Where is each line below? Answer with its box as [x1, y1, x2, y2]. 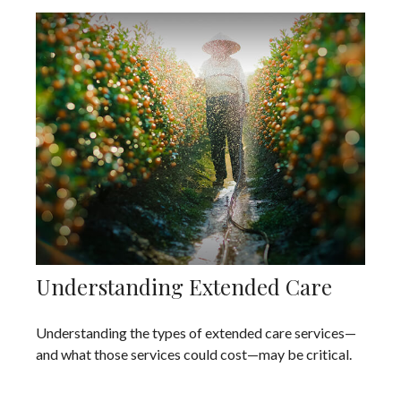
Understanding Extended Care [36, 272, 332, 302]
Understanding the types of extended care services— [36, 324, 356, 342]
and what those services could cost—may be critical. [36, 346, 352, 363]
